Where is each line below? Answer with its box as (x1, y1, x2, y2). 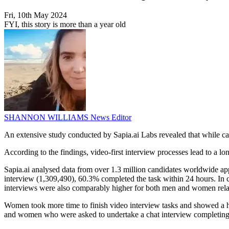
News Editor (90, 113, 131, 122)
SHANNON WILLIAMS (4, 113, 90, 122)
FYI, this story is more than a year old (4, 20, 126, 29)
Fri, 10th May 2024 (4, 11, 67, 20)
